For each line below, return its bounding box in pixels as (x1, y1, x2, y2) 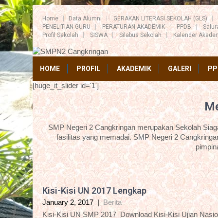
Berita (103, 198, 122, 206)
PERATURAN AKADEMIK (102, 23, 165, 30)
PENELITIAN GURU (42, 23, 91, 30)
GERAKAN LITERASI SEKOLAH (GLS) (113, 15, 207, 22)
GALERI (168, 65, 191, 73)
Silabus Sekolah (119, 32, 162, 38)
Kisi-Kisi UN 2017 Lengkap (42, 185, 146, 196)
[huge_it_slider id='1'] (33, 81, 99, 90)
